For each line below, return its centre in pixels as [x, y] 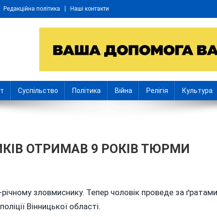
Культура [197, 91]
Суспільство [38, 91]
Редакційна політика [32, 9]
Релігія [157, 91]
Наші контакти [90, 9]
